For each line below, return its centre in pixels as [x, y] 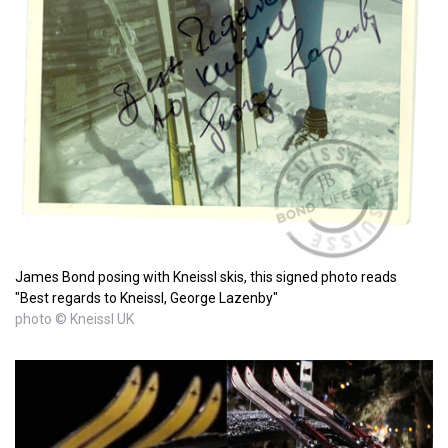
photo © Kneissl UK [74, 318]
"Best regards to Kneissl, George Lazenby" [146, 297]
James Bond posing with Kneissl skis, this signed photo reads [206, 276]
